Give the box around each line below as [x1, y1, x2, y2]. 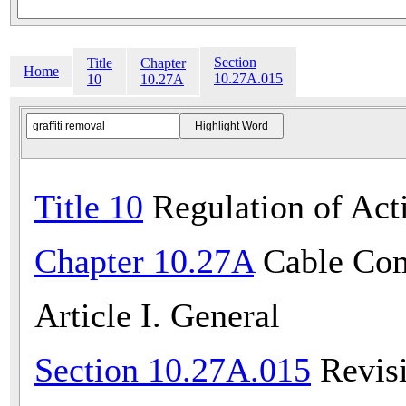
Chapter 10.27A [34, 242, 254, 281]
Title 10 [34, 188, 143, 227]
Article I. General [34, 296, 280, 335]
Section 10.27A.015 [34, 351, 311, 390]
